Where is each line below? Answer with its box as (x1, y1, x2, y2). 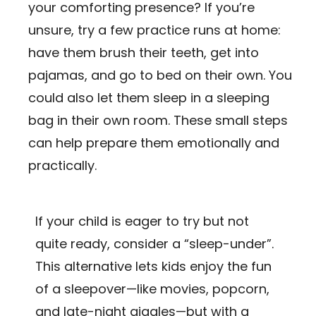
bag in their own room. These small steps (28, 111, 288, 129)
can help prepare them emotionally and (28, 133, 279, 152)
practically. (28, 156, 97, 174)
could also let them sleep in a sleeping (28, 88, 269, 107)
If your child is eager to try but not (35, 212, 249, 230)
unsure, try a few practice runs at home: (28, 20, 281, 39)
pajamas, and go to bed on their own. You (28, 66, 292, 84)
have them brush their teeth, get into (28, 43, 259, 61)
